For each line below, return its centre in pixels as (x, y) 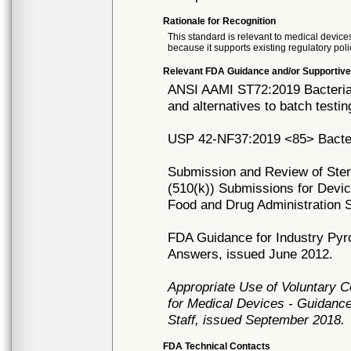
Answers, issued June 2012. (251, 254)
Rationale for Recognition (220, 21)
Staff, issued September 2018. (257, 320)
